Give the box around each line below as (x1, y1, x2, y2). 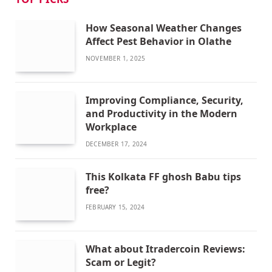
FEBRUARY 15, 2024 (86, 203, 145, 212)
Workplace (86, 120, 137, 134)
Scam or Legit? (86, 256, 161, 270)
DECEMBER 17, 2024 (86, 140, 148, 149)
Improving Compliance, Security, (86, 93, 243, 107)
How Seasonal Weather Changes (86, 21, 242, 35)
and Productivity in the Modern (86, 107, 237, 121)
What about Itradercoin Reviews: (86, 242, 245, 256)
